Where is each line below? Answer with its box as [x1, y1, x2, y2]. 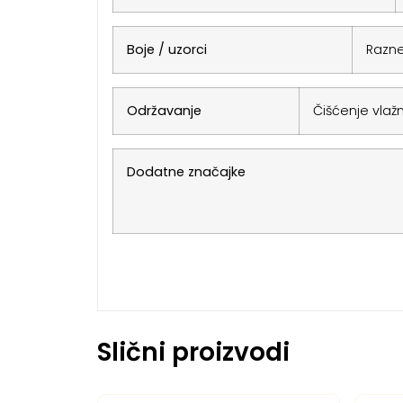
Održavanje [126, 101, 201, 120]
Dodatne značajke [126, 162, 246, 181]
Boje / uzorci [126, 40, 207, 58]
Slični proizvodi [96, 335, 290, 371]
